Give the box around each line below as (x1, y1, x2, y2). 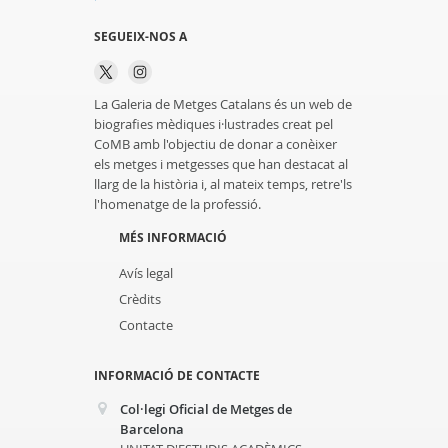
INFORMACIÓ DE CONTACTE (94, 367, 260, 384)
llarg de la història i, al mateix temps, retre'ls (94, 175, 352, 193)
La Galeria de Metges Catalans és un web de (94, 95, 352, 113)
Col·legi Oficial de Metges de (120, 400, 292, 418)
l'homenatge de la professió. (94, 195, 261, 213)
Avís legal (119, 264, 173, 282)
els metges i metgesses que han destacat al (94, 155, 348, 173)
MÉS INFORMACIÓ (119, 229, 227, 246)
